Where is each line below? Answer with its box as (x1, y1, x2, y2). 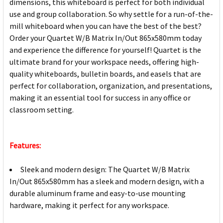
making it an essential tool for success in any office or (9, 93, 191, 103)
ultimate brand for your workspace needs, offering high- (9, 57, 199, 67)
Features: (9, 140, 41, 151)
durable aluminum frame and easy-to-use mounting (9, 188, 186, 199)
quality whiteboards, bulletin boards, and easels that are (9, 69, 201, 79)
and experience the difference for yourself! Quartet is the (9, 45, 201, 55)
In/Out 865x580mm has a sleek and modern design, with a (9, 176, 204, 187)
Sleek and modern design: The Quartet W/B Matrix (20, 164, 190, 175)
